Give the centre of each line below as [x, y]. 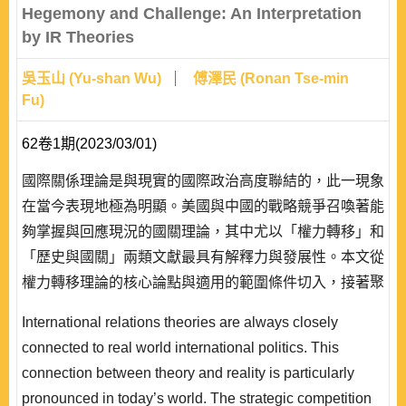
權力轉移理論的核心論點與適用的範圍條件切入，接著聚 [203, 282]
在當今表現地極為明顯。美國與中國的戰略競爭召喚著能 [203, 206]
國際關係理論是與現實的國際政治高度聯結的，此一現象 [203, 181]
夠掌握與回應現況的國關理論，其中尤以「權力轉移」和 [203, 232]
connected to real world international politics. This [180, 348]
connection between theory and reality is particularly [188, 373]
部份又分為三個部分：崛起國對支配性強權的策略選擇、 [203, 384]
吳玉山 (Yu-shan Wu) [92, 78]
